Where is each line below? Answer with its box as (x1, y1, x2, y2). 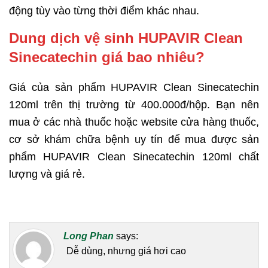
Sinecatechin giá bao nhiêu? (9, 48, 205, 65)
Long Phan (63, 231, 114, 242)
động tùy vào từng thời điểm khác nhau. (9, 4, 199, 17)
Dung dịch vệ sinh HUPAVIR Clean (9, 29, 243, 46)
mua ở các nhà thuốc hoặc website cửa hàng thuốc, (9, 115, 259, 128)
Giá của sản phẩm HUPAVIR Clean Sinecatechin (9, 81, 259, 93)
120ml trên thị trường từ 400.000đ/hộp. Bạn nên (9, 98, 259, 111)
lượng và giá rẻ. (9, 167, 85, 180)
